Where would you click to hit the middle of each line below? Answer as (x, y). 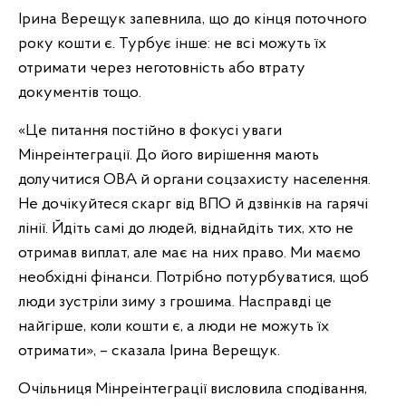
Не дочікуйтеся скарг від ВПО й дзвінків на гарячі (193, 204)
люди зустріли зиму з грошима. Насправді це (175, 302)
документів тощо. (80, 93)
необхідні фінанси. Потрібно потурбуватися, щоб (193, 278)
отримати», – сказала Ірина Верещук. (149, 351)
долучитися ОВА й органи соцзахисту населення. (194, 180)
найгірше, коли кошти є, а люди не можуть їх (174, 327)
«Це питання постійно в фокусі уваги (150, 131)
